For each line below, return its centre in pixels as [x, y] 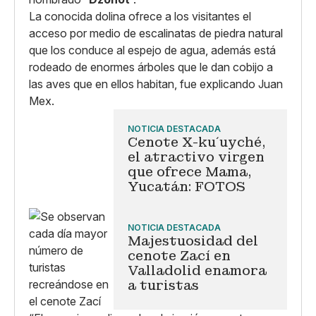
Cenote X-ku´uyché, [196, 142]
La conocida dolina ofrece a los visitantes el [140, 16]
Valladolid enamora [197, 271]
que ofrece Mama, [189, 172]
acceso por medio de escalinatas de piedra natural [156, 33]
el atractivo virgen [196, 157]
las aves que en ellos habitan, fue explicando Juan [156, 84]
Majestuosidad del [193, 241]
